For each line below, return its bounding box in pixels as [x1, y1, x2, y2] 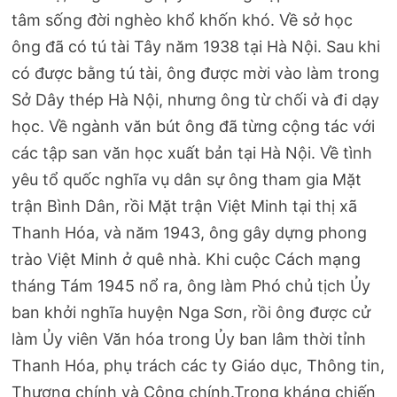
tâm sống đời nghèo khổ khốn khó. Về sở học [12, 10, 354, 29]
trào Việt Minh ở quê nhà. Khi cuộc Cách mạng [12, 249, 362, 269]
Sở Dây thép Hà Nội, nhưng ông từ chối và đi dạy [12, 90, 380, 109]
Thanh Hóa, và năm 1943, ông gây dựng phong [12, 222, 368, 242]
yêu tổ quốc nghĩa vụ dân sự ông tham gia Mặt [12, 169, 362, 189]
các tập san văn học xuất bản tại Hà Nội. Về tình [12, 143, 373, 162]
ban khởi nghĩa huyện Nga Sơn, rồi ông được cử [12, 302, 371, 322]
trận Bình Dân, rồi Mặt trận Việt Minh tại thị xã [12, 196, 358, 215]
